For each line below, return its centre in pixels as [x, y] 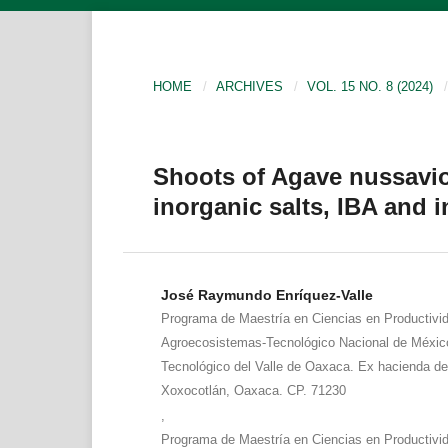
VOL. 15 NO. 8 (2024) [370, 86]
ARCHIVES [250, 86]
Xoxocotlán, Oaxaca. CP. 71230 [253, 390]
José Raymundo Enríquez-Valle [266, 294]
